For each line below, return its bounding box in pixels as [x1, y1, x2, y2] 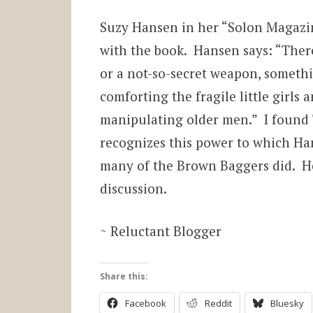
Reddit [204, 296, 232, 310]
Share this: [99, 270, 148, 282]
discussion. [99, 179, 167, 197]
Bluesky [270, 296, 304, 310]
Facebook [124, 296, 166, 310]
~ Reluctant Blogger [99, 222, 221, 240]
